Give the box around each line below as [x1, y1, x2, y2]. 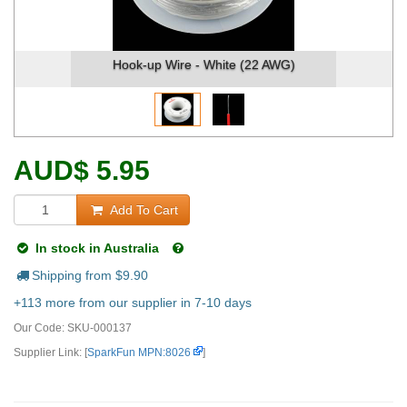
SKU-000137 [67, 322, 132, 334]
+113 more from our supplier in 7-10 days [14, 295, 252, 310]
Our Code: [14, 322, 67, 334]
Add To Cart [105, 203, 178, 217]
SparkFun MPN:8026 [87, 346, 191, 359]
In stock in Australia [35, 241, 163, 255]
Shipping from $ [31, 268, 123, 283]
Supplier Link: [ [14, 346, 87, 359]
